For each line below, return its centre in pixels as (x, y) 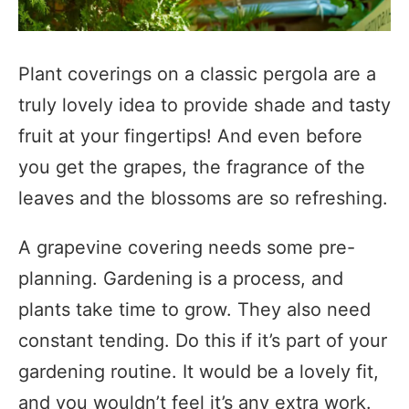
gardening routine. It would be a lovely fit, (199, 372)
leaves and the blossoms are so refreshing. (203, 199)
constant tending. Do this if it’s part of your (203, 341)
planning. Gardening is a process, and (181, 279)
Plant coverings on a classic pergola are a (197, 74)
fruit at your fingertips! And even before (190, 136)
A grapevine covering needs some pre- (187, 248)
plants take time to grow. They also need (194, 310)
